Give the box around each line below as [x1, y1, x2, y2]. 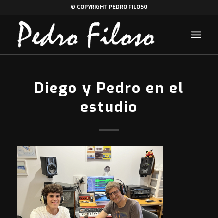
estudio [80, 97, 138, 117]
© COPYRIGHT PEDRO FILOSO [70, 3, 147, 11]
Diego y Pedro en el [34, 78, 184, 98]
